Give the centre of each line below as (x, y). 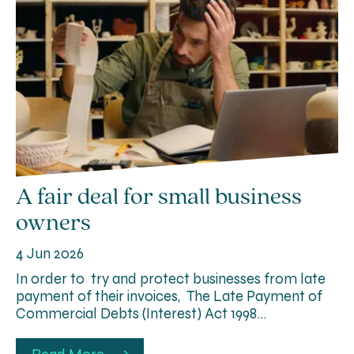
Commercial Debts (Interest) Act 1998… (141, 313)
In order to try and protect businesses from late (171, 279)
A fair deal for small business (159, 198)
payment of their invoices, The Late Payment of (169, 296)
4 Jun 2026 (50, 253)
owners (53, 224)
